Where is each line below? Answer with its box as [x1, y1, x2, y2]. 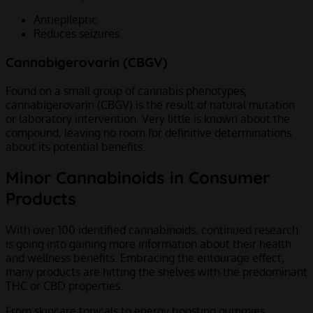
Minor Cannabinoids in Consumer [6, 167, 270, 189]
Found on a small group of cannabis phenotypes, [6, 83, 247, 98]
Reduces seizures [34, 27, 125, 41]
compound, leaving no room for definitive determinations [6, 125, 291, 140]
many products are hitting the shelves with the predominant [6, 265, 307, 279]
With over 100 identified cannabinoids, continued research [6, 223, 298, 238]
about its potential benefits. [6, 139, 148, 154]
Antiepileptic [34, 13, 97, 27]
